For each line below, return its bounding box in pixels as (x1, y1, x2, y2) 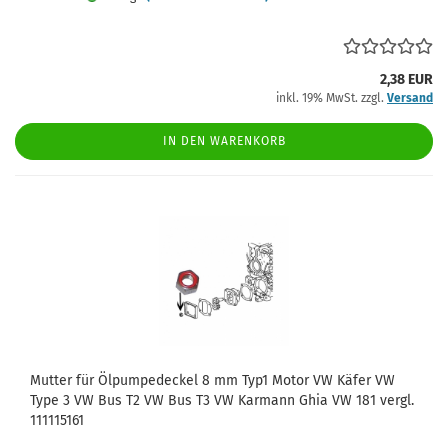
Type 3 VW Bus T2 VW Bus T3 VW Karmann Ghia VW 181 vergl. (30, 392, 414, 409)
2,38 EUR (380, 71, 433, 88)
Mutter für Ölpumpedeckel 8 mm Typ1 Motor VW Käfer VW (30, 372, 395, 389)
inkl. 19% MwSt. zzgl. (276, 91, 387, 105)
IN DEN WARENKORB (162, 134, 286, 148)
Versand (387, 91, 433, 105)
